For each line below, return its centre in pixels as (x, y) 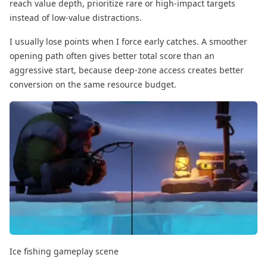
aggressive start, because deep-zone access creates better (127, 70)
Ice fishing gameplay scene (64, 251)
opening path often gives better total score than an (112, 55)
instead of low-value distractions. (76, 17)
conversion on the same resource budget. (93, 84)
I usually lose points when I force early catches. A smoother (128, 41)
